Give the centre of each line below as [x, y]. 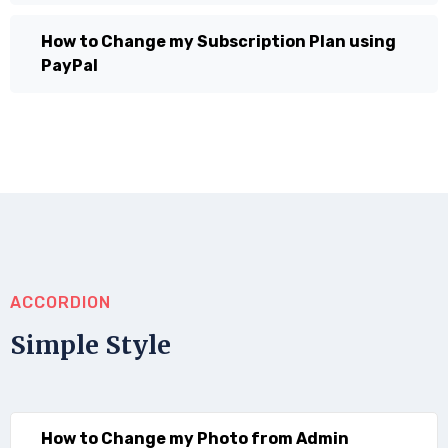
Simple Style [90, 344]
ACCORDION [60, 302]
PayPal [69, 65]
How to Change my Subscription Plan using [218, 41]
